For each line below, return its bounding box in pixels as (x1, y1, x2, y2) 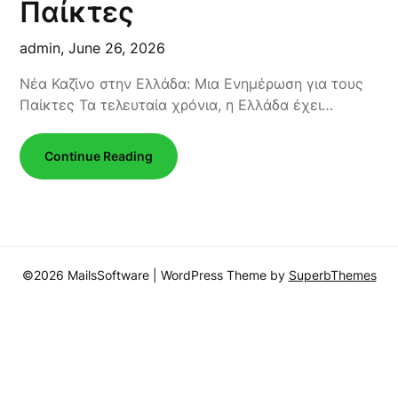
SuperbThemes (288, 267, 377, 283)
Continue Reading (44, 148, 154, 163)
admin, (20, 39, 69, 57)
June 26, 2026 (68, 39, 166, 57)
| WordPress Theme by (152, 267, 289, 283)
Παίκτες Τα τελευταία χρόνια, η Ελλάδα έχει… (20, 96, 334, 114)
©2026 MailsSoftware (21, 267, 153, 283)
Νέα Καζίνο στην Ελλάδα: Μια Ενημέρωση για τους (20, 75, 364, 92)
